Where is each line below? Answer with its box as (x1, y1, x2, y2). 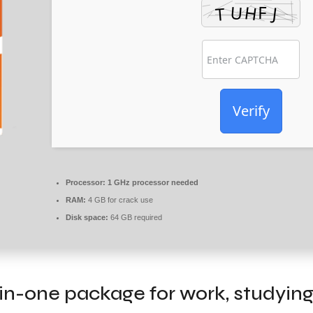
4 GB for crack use (86, 195, 153, 204)
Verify (232, 101, 270, 120)
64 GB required (108, 212, 162, 221)
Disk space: (66, 212, 108, 221)
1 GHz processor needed (105, 177, 198, 187)
